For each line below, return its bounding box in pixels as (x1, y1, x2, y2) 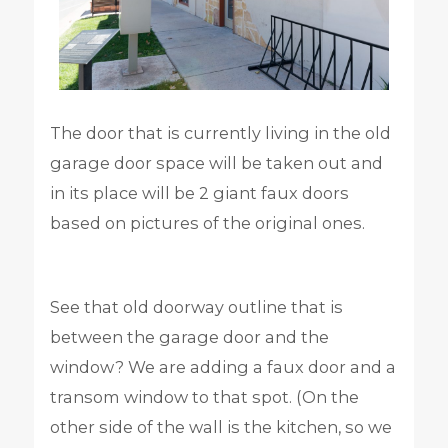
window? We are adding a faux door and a (49, 357, 396, 378)
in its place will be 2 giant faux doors (49, 182, 349, 203)
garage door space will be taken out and (49, 152, 383, 173)
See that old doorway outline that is (49, 297, 343, 318)
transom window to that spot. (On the (49, 387, 359, 408)
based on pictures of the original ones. (49, 212, 365, 233)
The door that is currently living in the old (49, 122, 391, 143)
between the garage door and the (49, 327, 329, 348)
